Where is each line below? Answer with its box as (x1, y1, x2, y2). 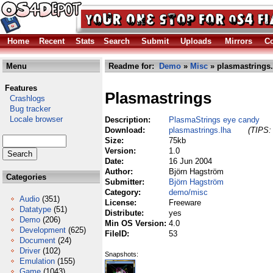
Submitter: (105, 177, 147, 186)
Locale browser (2, 115, 63, 124)
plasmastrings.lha (169, 126, 231, 135)
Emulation (19, 257, 55, 266)
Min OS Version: (105, 219, 169, 228)
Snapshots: (105, 250, 138, 258)
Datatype (19, 205, 51, 214)
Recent (39, 37, 65, 46)
